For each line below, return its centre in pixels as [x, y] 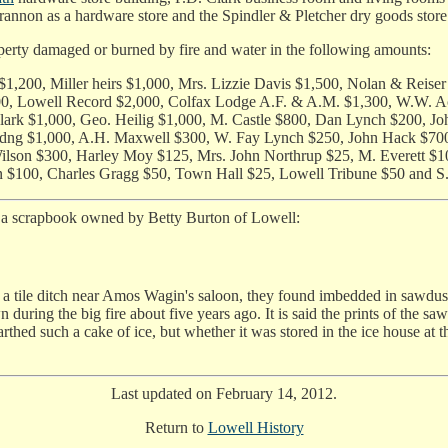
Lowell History [255, 427]
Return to [176, 427]
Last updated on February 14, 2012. [224, 393]
